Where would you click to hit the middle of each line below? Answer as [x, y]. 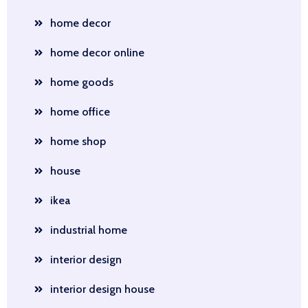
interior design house [102, 289]
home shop [78, 141]
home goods [82, 82]
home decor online [97, 53]
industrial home [89, 230]
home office [80, 112]
